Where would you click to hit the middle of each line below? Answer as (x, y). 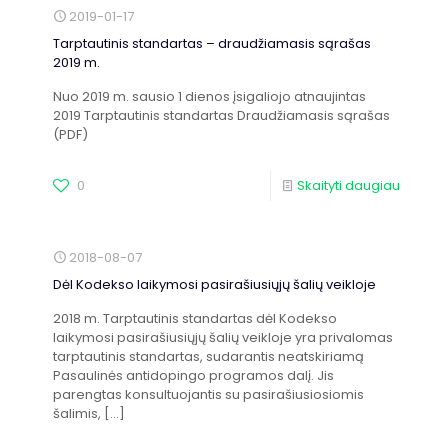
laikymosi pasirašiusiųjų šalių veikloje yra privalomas (223, 337)
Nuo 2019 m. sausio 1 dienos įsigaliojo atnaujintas (209, 96)
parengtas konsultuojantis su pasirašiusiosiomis (208, 394)
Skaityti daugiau (348, 185)
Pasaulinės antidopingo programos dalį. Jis (193, 375)
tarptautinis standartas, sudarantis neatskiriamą (208, 356)
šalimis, (77, 413)
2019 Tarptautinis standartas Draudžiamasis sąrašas (221, 115)
